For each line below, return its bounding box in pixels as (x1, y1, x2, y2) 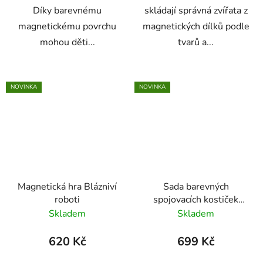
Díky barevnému (33, 4, 102, 18)
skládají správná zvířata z (144, 4, 248, 18)
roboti (55, 193, 80, 206)
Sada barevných (163, 180, 229, 193)
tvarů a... (178, 36, 214, 49)
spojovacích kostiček (153, 193, 238, 206)
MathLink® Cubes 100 (147, 205, 244, 219)
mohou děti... (39, 36, 95, 49)
